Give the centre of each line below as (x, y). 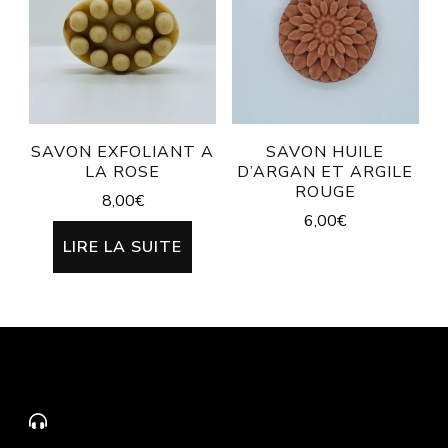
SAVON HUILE (325, 151)
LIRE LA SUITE (123, 246)
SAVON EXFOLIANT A (123, 151)
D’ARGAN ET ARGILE (325, 171)
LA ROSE (123, 171)
